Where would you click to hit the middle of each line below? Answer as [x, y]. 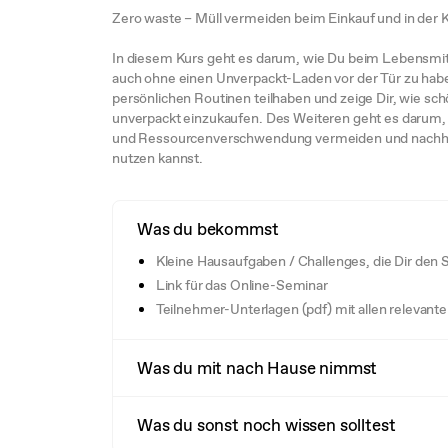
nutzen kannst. [158, 157]
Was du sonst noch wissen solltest [266, 424]
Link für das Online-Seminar [241, 284]
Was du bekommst [208, 228]
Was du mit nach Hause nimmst [257, 367]
